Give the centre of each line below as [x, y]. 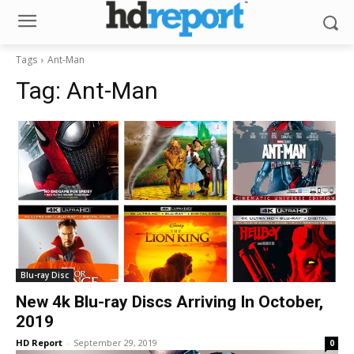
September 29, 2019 [115, 343]
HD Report [39, 343]
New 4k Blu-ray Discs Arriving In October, [169, 302]
